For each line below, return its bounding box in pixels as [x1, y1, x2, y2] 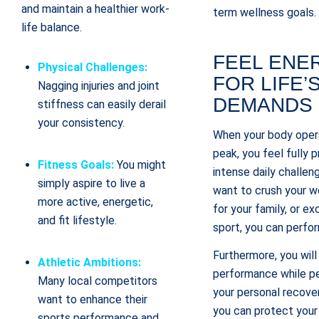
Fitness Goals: [38, 157, 114, 172]
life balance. [21, 20, 82, 34]
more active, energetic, [38, 194, 153, 209]
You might [114, 157, 166, 172]
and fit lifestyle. [38, 213, 117, 227]
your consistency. [38, 115, 125, 130]
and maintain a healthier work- [21, 1, 169, 16]
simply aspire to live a [38, 176, 145, 190]
